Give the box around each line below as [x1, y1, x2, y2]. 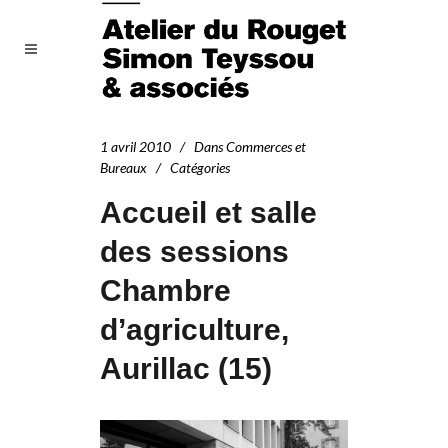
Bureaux [100, 159, 147, 176]
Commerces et [226, 138, 306, 155]
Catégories [170, 159, 230, 176]
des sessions [100, 235, 289, 268]
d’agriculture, [100, 313, 289, 346]
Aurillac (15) [100, 352, 272, 385]
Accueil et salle [100, 196, 317, 229]
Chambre [100, 274, 231, 307]
